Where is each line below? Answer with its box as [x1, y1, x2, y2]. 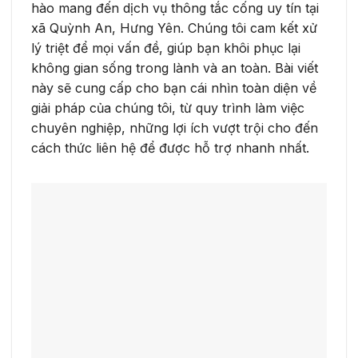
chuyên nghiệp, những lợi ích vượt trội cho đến [31, 119, 318, 136]
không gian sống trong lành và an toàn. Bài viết [31, 59, 318, 76]
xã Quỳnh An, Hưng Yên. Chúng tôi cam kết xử [31, 19, 317, 36]
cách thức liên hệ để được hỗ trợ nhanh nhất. [31, 139, 309, 156]
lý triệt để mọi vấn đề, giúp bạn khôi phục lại [31, 39, 300, 56]
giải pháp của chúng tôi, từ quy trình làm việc [31, 99, 304, 116]
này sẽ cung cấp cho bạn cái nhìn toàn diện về [31, 79, 316, 96]
